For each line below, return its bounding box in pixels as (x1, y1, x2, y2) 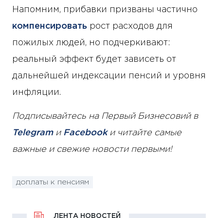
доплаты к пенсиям (16, 178, 89, 186)
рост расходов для (87, 22, 173, 31)
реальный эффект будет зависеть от (12, 55, 176, 64)
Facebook (63, 129, 107, 137)
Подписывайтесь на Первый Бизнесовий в (12, 112, 198, 121)
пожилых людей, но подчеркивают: (12, 39, 170, 47)
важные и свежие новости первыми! (12, 145, 172, 154)
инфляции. (12, 89, 61, 97)
